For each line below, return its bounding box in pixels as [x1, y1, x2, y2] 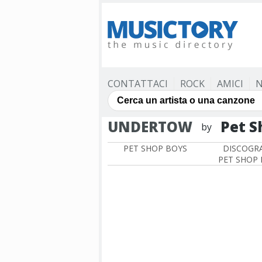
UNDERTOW [108, 117, 192, 136]
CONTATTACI [108, 77, 168, 90]
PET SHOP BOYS [123, 143, 187, 154]
